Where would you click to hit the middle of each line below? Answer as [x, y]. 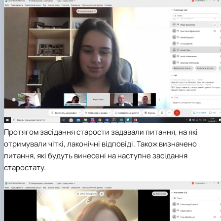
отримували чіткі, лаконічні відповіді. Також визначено [100, 144]
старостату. [25, 167]
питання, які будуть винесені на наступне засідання [96, 155]
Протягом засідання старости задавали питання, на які [101, 132]
